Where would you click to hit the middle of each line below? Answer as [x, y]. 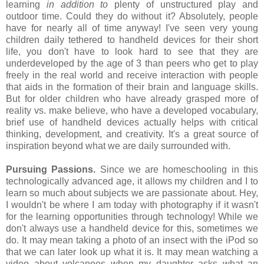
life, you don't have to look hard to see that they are [132, 51]
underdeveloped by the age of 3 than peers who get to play [132, 63]
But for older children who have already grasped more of [132, 98]
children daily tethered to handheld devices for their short [132, 39]
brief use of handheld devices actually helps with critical [132, 122]
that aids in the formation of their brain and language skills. [132, 87]
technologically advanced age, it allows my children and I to [132, 181]
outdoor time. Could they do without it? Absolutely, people [132, 16]
